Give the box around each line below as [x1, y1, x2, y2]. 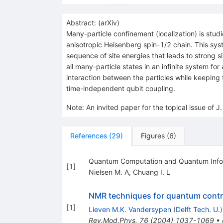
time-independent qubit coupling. [66, 84, 175, 93]
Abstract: [66, 18, 96, 27]
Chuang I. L [132, 167, 170, 176]
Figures [140, 131, 165, 140]
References [70, 131, 107, 140]
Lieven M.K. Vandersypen [88, 205, 171, 214]
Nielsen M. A [88, 167, 129, 176]
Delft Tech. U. [175, 205, 220, 214]
